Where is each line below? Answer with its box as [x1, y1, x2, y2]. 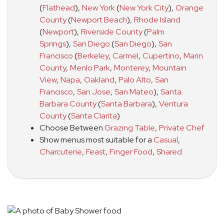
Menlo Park [70, 62, 110, 73]
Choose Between [39, 122, 104, 133]
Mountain [152, 62, 186, 73]
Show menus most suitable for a [39, 134, 153, 145]
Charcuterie [39, 146, 82, 157]
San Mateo [114, 86, 153, 97]
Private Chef [159, 122, 204, 133]
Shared [156, 146, 182, 157]
